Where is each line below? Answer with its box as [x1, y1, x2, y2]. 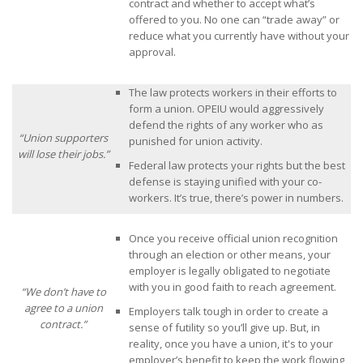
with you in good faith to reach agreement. [129, 280, 336, 294]
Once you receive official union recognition [129, 231, 338, 246]
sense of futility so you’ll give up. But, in [129, 320, 320, 335]
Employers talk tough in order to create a [129, 304, 328, 318]
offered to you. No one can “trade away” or [129, 12, 340, 27]
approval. [129, 45, 176, 59]
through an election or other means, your [129, 247, 331, 262]
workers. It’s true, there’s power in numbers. [129, 190, 344, 205]
